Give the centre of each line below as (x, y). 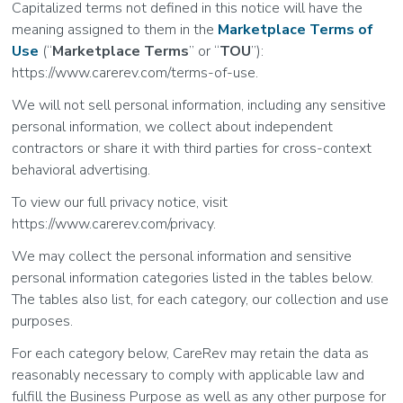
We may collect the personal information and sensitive (182, 256)
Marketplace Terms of (296, 30)
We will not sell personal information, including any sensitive (199, 105)
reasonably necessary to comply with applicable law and (188, 375)
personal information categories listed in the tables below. (193, 278)
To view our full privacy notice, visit (120, 202)
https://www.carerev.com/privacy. (116, 224)
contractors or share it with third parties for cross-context (192, 148)
